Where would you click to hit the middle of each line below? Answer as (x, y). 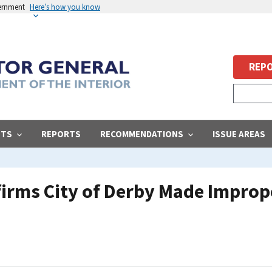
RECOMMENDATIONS (142, 134)
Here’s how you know (65, 7)
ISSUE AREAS (239, 134)
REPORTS (61, 134)
